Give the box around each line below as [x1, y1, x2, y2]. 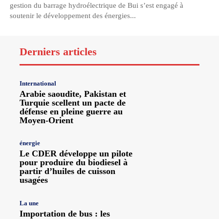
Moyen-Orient [20, 115, 73, 126]
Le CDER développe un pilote [20, 149, 132, 159]
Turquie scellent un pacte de [20, 98, 126, 108]
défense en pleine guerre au [20, 107, 123, 117]
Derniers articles [20, 45, 97, 58]
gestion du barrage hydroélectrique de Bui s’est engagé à [10, 1, 183, 10]
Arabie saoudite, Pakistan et [20, 89, 126, 99]
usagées [20, 175, 48, 185]
